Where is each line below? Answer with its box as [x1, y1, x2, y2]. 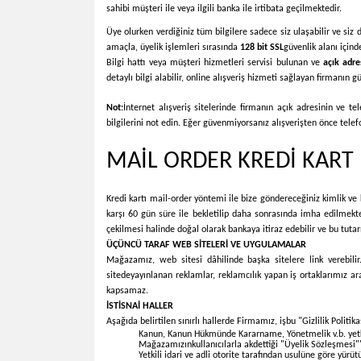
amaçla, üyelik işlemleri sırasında [106, 43, 240, 52]
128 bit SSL [240, 43, 284, 52]
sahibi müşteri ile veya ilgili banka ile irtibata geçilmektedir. [106, 4, 342, 14]
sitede [106, 271, 131, 280]
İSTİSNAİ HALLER [106, 301, 173, 311]
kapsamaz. [106, 286, 148, 296]
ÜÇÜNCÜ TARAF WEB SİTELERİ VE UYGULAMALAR [106, 240, 306, 250]
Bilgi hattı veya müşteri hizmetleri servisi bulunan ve [106, 58, 324, 68]
